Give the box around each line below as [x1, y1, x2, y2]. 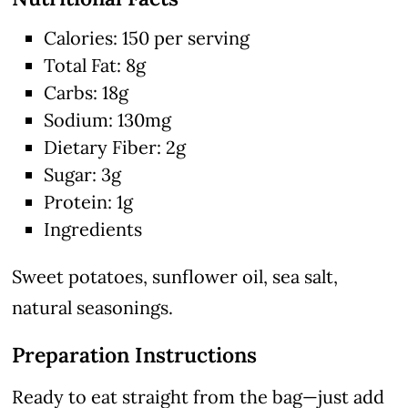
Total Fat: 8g [44, 53, 147, 76]
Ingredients [44, 217, 143, 240]
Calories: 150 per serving [44, 25, 250, 49]
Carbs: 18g [44, 80, 129, 104]
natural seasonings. [12, 295, 174, 319]
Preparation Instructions [12, 341, 258, 368]
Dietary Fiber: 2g [44, 135, 187, 158]
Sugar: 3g [44, 162, 122, 186]
